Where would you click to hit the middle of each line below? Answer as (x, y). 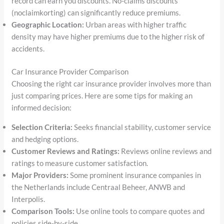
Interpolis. (28, 199)
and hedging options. (45, 139)
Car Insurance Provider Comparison (70, 72)
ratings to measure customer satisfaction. (80, 163)
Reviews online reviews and (166, 151)
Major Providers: (40, 175)
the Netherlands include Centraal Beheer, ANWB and (98, 187)
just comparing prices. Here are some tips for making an (102, 96)
